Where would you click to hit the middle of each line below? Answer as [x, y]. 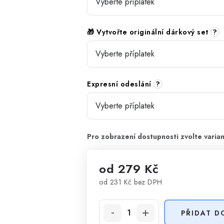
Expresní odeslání [120, 84]
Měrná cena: [121, 193]
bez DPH [147, 182]
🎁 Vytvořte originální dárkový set [149, 32]
